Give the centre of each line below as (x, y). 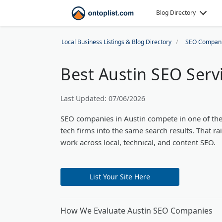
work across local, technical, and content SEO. (138, 142)
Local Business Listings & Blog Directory (116, 42)
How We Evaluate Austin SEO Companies (137, 211)
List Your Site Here (120, 177)
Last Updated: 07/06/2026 (103, 98)
